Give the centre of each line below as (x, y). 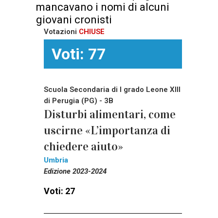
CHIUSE (92, 32)
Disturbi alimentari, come (110, 115)
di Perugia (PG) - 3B (79, 101)
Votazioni (61, 32)
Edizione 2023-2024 (75, 172)
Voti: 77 (79, 54)
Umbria (56, 160)
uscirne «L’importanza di (107, 131)
